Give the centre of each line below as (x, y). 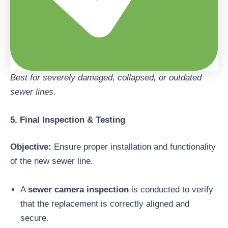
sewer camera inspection (78, 189)
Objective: (31, 147)
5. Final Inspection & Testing (68, 120)
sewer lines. (33, 92)
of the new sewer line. (52, 161)
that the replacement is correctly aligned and (105, 204)
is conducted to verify (171, 189)
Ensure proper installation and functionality (134, 147)
